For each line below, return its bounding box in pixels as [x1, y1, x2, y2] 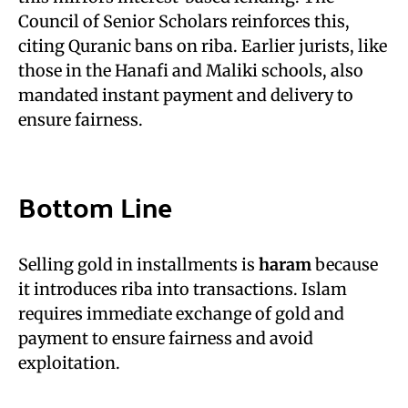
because [311, 254, 378, 275]
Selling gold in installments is [18, 254, 259, 275]
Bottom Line [18, 181, 172, 231]
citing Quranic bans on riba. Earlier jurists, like [18, 36, 387, 56]
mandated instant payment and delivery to [18, 85, 353, 106]
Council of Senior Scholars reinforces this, [18, 11, 350, 32]
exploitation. [18, 352, 120, 373]
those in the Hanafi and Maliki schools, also [18, 60, 363, 81]
